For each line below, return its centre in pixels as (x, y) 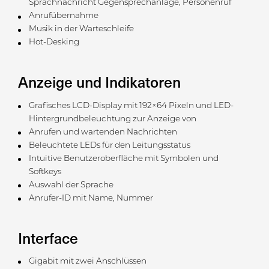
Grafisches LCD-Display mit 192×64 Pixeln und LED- (131, 106)
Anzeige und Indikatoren (99, 82)
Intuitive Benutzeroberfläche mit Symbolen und (123, 159)
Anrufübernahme (63, 16)
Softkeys (45, 172)
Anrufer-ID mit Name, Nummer (91, 198)
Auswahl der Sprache (71, 185)
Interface (48, 237)
